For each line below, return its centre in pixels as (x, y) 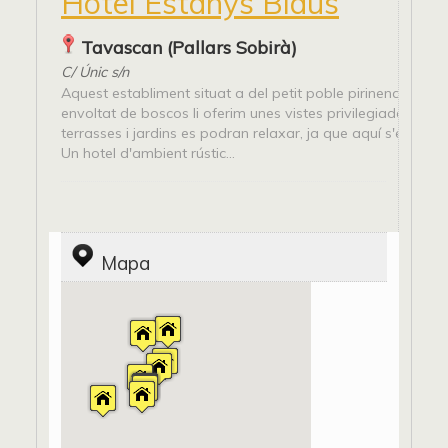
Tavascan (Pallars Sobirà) (189, 47)
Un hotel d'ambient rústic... (148, 152)
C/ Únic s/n (95, 71)
